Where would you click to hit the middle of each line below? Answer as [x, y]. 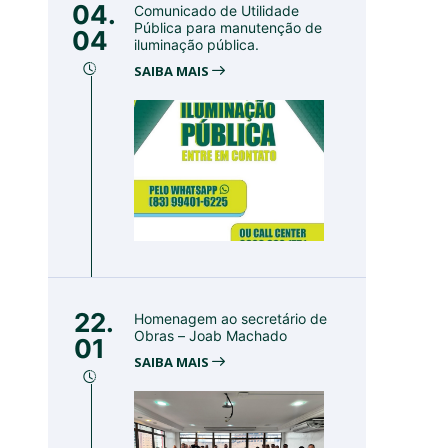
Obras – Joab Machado [210, 335]
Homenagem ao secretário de [230, 318]
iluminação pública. [196, 44]
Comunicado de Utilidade [216, 10]
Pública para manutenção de [228, 27]
